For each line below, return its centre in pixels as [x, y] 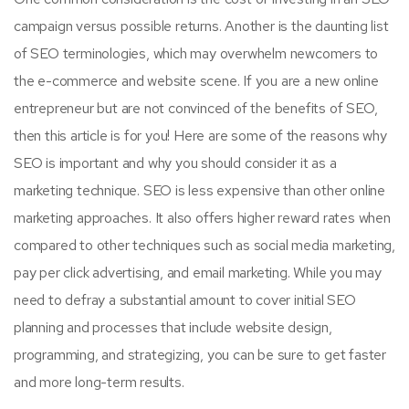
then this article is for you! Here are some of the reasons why [200, 135]
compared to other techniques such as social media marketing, [204, 245]
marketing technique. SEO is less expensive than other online [199, 190]
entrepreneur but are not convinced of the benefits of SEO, [196, 108]
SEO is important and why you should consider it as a [175, 163]
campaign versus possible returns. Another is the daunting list [201, 26]
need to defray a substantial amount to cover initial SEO [185, 299]
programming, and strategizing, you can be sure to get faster [200, 354]
